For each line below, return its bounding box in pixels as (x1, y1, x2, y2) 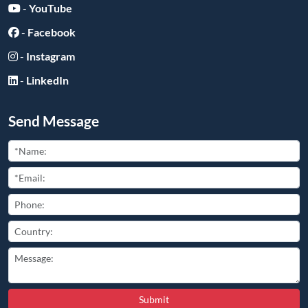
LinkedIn (26, 74, 69, 87)
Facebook (27, 25, 76, 39)
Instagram (26, 49, 75, 63)
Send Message (8, 112, 99, 130)
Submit (139, 294, 169, 306)
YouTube (29, 1, 72, 15)
